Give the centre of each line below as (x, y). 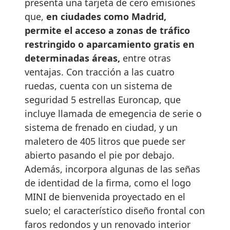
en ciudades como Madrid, (106, 16)
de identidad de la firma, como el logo (108, 183)
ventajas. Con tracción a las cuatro (100, 72)
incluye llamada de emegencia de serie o (113, 113)
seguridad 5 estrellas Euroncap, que (103, 99)
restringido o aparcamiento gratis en (110, 44)
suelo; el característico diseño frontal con (115, 210)
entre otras (147, 58)
